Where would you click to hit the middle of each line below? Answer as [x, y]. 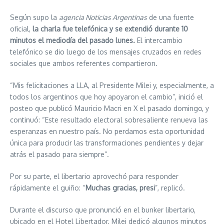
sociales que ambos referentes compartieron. [85, 63]
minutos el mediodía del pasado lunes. [72, 40]
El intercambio [159, 40]
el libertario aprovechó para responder [116, 176]
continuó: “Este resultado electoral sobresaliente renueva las [109, 119]
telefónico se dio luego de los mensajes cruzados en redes [106, 51]
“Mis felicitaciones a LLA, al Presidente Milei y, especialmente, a [112, 85]
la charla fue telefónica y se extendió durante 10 [109, 28]
